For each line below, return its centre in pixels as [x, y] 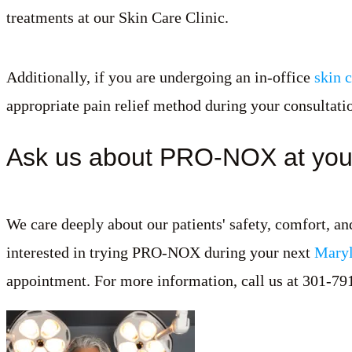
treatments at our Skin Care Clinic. [117, 17]
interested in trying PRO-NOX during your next [160, 252]
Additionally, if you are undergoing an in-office [160, 77]
